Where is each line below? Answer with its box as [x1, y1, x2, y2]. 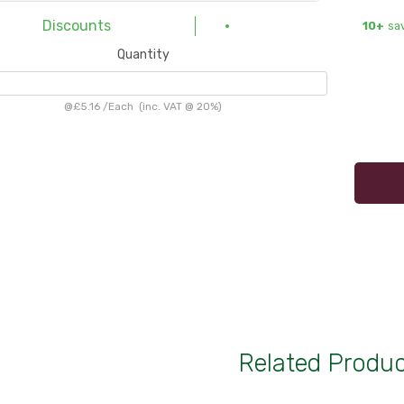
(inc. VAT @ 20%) [133, 99, 223, 113]
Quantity [116, 46, 170, 62]
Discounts [42, 16, 112, 34]
